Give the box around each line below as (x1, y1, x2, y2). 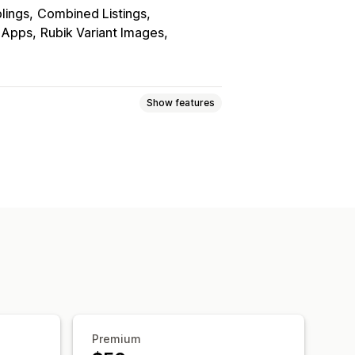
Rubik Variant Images (40, 24, 164, 40)
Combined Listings (37, 5, 147, 21)
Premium (92, 331, 141, 345)
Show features (147, 97, 215, 109)
